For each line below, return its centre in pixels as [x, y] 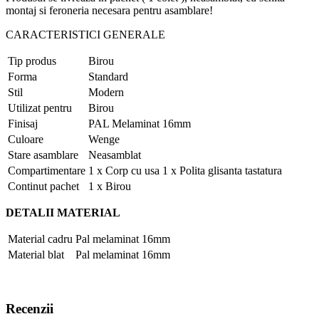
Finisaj [23, 124]
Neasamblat [115, 155]
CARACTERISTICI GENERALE [85, 35]
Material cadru [40, 239]
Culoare [26, 140]
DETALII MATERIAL [63, 213]
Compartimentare [47, 171]
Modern [106, 93]
